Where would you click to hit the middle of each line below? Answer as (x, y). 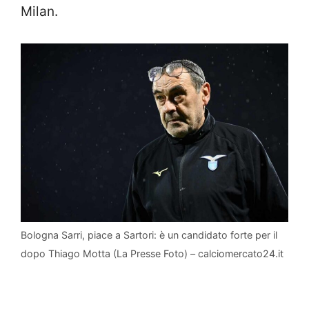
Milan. (39, 11)
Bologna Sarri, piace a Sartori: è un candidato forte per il (149, 235)
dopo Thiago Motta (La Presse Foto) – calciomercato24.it (152, 253)
